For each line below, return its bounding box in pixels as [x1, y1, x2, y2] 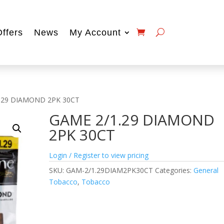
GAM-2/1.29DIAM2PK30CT [66, 165, 153, 175]
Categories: [155, 165, 194, 175]
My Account [69, 27, 121, 37]
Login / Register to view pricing [49, 150, 149, 160]
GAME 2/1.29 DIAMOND [49, 109, 215, 130]
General [193, 165, 219, 175]
